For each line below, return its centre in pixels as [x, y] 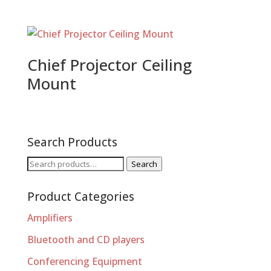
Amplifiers [50, 218]
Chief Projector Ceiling [109, 64]
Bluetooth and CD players [86, 240]
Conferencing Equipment [84, 261]
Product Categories [80, 197]
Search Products [72, 142]
